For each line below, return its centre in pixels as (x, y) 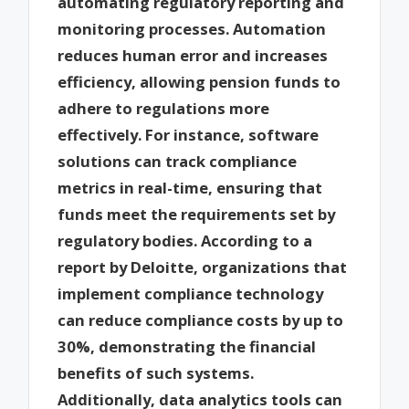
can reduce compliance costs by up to (201, 320)
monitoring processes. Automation (192, 28)
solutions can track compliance (178, 161)
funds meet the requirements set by (197, 214)
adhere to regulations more (164, 108)
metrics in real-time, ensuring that (190, 187)
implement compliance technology (191, 293)
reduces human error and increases (193, 55)
